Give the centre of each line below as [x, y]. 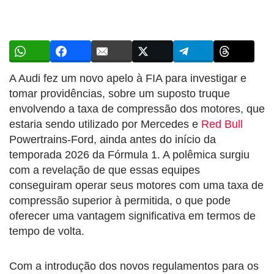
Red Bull [222, 124]
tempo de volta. [47, 231]
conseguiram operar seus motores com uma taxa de [136, 185]
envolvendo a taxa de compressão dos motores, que [137, 109]
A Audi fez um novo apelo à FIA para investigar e [128, 78]
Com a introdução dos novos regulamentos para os [134, 266]
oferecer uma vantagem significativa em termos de [132, 216]
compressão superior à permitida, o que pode [120, 200]
